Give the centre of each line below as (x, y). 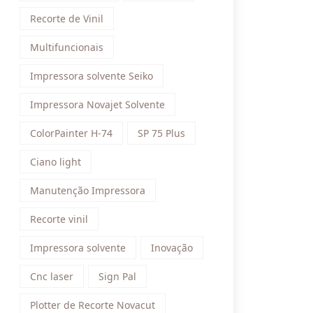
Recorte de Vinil (67, 19)
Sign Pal (117, 276)
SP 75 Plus (161, 133)
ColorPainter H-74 (71, 133)
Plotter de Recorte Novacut (93, 305)
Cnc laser (52, 276)
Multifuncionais (67, 47)
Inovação (172, 248)
